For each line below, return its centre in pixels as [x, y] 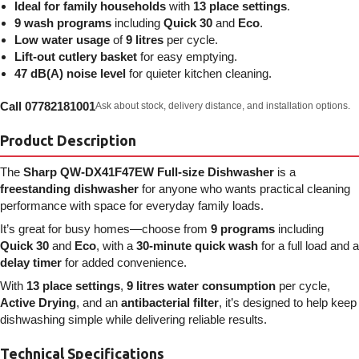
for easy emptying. [187, 56]
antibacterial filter [170, 302]
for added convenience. [124, 262]
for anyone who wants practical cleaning [244, 188]
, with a [116, 245]
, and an [99, 302]
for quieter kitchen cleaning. [199, 73]
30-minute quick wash [197, 245]
